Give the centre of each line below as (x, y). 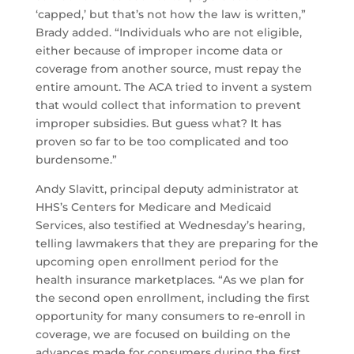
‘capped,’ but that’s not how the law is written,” (170, 15)
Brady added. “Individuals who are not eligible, (168, 33)
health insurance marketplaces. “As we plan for (169, 280)
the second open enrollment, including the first (172, 298)
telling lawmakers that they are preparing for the (177, 244)
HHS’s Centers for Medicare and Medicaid (153, 207)
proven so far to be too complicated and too (162, 142)
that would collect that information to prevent (168, 105)
